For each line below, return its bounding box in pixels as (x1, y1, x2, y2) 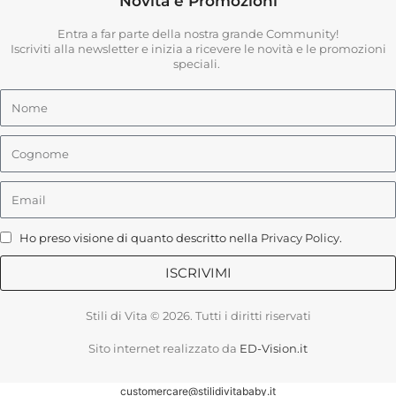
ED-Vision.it (240, 340, 308, 355)
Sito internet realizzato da (88, 340, 240, 355)
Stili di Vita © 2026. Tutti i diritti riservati (85, 308, 311, 323)
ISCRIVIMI (164, 264, 232, 282)
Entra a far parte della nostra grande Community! (57, 26, 339, 41)
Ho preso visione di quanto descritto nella (19, 230, 261, 245)
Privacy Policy (261, 230, 339, 245)
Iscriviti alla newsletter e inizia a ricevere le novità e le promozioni (10, 41, 386, 56)
